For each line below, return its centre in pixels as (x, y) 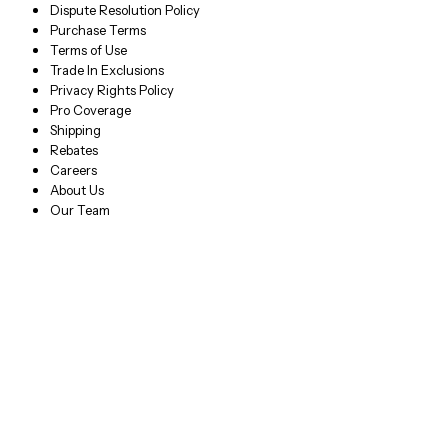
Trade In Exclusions (106, 70)
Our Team (79, 210)
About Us (76, 190)
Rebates (73, 150)
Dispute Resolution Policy (124, 10)
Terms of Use (88, 50)
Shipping (75, 130)
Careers (73, 170)
